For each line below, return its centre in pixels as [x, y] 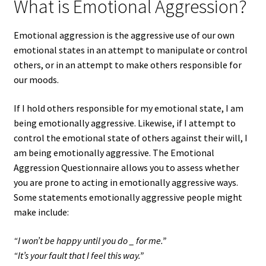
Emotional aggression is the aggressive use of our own [124, 35]
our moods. [36, 80]
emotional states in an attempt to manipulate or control [130, 50]
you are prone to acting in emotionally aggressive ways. [126, 182]
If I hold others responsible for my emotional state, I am [128, 108]
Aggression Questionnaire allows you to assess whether [126, 167]
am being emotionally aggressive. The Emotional [114, 152]
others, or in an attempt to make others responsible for [127, 65]
